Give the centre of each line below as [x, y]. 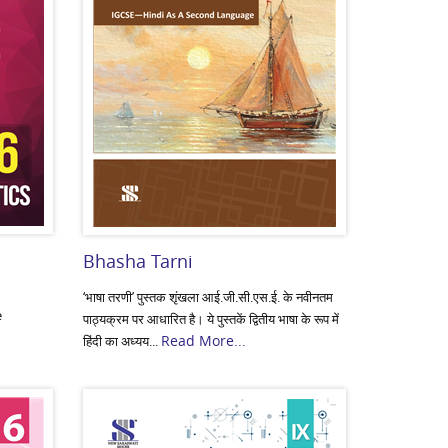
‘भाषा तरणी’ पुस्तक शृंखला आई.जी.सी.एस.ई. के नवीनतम [208, 297]
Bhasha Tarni [138, 261]
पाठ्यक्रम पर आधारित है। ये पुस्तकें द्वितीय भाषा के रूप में [211, 319]
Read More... [204, 340]
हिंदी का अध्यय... [122, 341]
